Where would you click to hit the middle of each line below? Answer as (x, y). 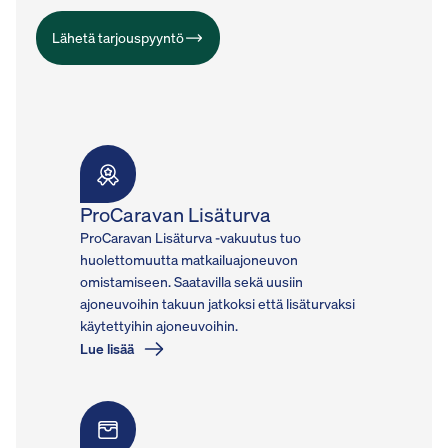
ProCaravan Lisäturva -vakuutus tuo (190, 237)
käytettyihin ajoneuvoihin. (159, 325)
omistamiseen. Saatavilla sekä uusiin (191, 281)
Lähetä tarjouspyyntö (118, 37)
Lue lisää (107, 349)
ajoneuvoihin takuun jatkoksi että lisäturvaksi (217, 303)
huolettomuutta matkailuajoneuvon (189, 259)
